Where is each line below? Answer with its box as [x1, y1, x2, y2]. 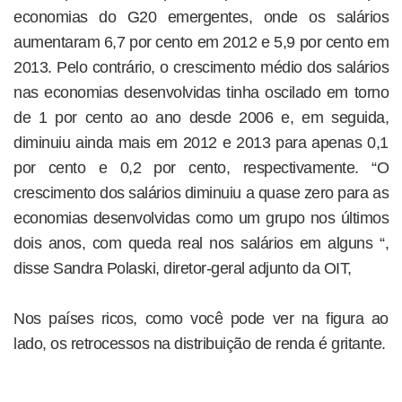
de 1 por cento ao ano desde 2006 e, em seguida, [13, 109, 389, 127]
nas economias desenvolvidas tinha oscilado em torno [13, 83, 389, 101]
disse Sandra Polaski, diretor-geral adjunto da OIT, [13, 259, 352, 277]
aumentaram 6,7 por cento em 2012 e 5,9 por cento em [13, 33, 389, 51]
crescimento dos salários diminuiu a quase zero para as [13, 184, 389, 202]
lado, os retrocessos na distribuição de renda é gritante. [13, 335, 386, 353]
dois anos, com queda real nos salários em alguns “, [13, 234, 389, 252]
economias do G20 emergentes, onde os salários [13, 8, 389, 26]
